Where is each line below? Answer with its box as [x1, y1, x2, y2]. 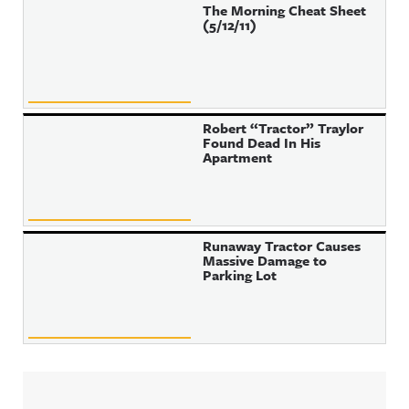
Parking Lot [203, 265, 278, 285]
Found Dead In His [203, 132, 321, 152]
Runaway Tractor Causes [203, 236, 362, 256]
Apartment [203, 147, 273, 167]
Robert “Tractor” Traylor [203, 118, 364, 138]
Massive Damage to [203, 250, 328, 270]
